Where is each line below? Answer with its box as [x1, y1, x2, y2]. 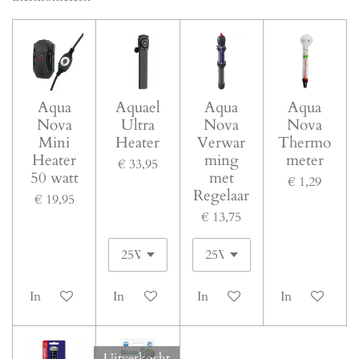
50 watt [30, 167, 79, 189]
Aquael [115, 97, 160, 119]
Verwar [197, 132, 246, 154]
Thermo [278, 132, 332, 154]
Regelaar [193, 185, 250, 207]
